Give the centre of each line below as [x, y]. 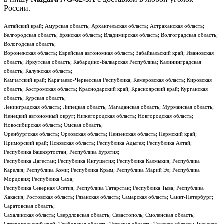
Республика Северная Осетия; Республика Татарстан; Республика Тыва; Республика [104, 188]
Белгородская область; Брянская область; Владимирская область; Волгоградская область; [111, 35]
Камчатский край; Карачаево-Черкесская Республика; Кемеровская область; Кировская [108, 80]
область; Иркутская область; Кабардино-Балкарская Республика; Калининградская [103, 62]
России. [17, 8]
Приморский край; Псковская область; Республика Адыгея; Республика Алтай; [98, 143]
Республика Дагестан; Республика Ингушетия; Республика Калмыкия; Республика [102, 161]
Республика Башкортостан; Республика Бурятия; [62, 152]
